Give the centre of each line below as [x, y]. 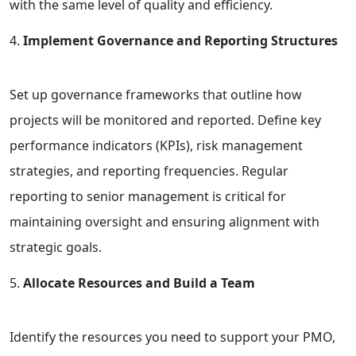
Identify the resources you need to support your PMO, [172, 337]
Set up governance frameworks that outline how [156, 94]
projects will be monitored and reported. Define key [165, 120]
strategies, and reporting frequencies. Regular [149, 170]
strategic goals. [56, 247]
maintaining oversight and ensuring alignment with [164, 221]
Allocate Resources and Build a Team [139, 282]
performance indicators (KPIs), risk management [156, 145]
